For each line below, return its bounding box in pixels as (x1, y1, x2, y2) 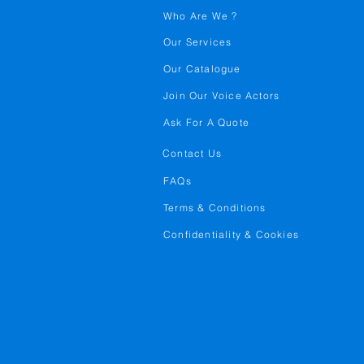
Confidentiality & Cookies (163, 228, 299, 240)
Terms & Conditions (163, 201, 266, 214)
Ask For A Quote (163, 116, 249, 128)
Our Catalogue (163, 63, 241, 75)
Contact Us (162, 147, 222, 159)
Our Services (163, 36, 232, 48)
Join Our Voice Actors (163, 89, 280, 102)
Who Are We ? (163, 10, 238, 22)
